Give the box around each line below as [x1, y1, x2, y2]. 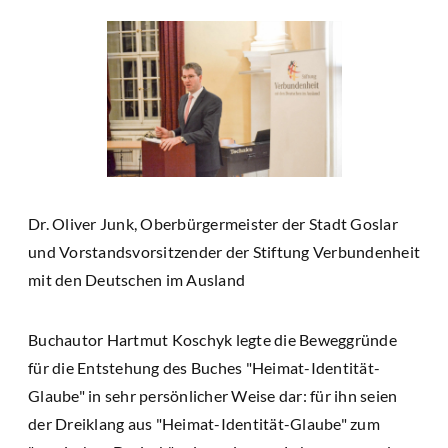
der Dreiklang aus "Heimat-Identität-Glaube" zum [28, 413, 380, 433]
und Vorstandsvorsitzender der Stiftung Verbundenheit [28, 241, 420, 261]
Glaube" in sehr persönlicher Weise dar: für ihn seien [28, 385, 398, 405]
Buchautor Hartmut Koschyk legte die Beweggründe [28, 329, 397, 349]
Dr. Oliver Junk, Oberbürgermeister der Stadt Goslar [28, 213, 398, 233]
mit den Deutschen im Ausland [28, 269, 245, 289]
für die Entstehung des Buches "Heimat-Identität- [28, 357, 380, 377]
